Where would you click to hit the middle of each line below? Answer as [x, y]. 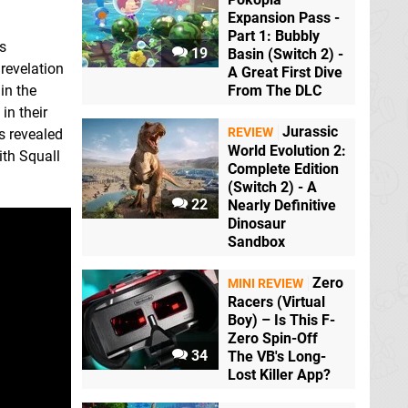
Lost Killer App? [279, 375]
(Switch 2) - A [272, 188]
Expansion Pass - [284, 18]
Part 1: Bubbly [274, 36]
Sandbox [256, 242]
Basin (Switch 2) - [286, 55]
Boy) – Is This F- [281, 321]
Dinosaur [257, 224]
